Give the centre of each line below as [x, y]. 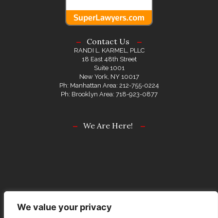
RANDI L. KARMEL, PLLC [109, 51]
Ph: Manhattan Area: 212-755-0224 [109, 86]
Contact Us [109, 42]
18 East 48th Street [109, 59]
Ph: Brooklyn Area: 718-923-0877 [109, 94]
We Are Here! [109, 126]
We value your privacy [64, 207]
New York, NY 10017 [109, 77]
